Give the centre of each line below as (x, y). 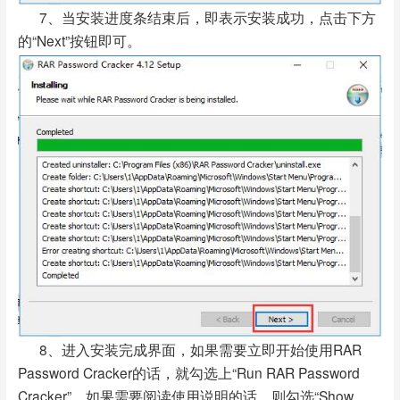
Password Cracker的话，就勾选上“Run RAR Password (188, 373)
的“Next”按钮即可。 (79, 40)
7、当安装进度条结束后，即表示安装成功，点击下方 (196, 17)
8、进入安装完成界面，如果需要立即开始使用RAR (189, 350)
